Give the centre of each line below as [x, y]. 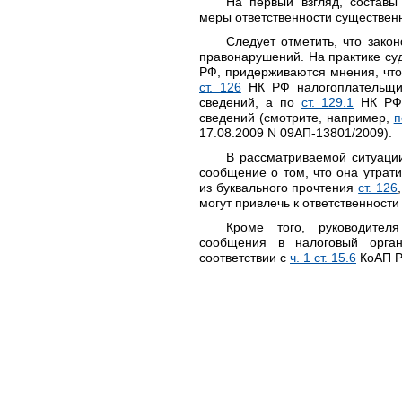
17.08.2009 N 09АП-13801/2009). [296, 133]
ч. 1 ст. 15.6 [323, 258]
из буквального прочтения [279, 188]
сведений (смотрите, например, [297, 118]
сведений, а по [250, 102]
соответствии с [245, 258]
